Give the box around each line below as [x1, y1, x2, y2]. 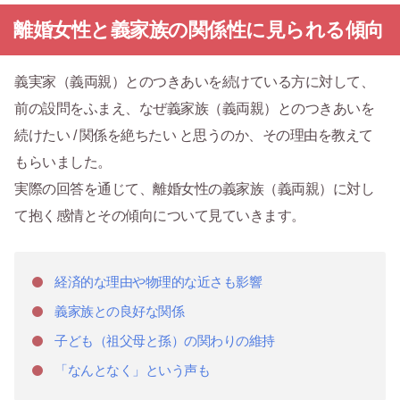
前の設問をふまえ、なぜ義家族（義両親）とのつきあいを [14, 101, 374, 117]
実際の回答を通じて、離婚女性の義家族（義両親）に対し [14, 181, 374, 197]
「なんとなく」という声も [54, 362, 210, 379]
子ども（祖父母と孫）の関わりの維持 [54, 333, 275, 349]
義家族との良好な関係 [54, 304, 184, 320]
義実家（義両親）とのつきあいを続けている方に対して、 [14, 74, 374, 90]
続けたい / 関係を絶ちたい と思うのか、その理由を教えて [14, 128, 373, 144]
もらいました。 [14, 154, 112, 171]
